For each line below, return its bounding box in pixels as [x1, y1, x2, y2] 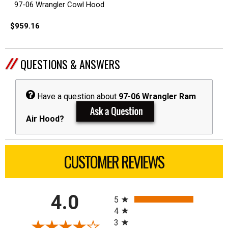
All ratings [113, 185, 149, 195]
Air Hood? [26, 114, 64, 124]
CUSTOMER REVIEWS [64, 150, 164, 174]
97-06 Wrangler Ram [119, 92, 196, 102]
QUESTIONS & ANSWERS [20, 56, 120, 73]
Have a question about [35, 92, 119, 102]
